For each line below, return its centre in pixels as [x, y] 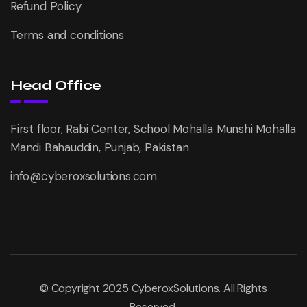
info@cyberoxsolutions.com [84, 176]
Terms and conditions [67, 35]
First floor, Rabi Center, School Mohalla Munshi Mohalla [153, 129]
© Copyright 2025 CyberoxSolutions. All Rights [153, 288]
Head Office [56, 85]
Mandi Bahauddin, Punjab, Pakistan [100, 147]
